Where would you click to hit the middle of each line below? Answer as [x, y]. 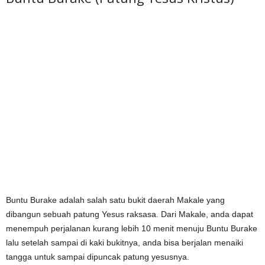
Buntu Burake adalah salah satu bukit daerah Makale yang [115, 200]
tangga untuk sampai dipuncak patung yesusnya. [98, 257]
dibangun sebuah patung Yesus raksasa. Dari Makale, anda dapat [130, 214]
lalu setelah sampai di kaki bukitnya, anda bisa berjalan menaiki [125, 243]
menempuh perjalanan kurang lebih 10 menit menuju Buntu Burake [132, 229]
